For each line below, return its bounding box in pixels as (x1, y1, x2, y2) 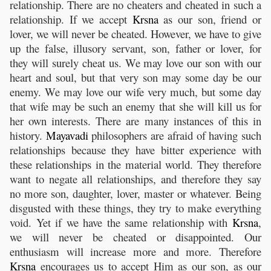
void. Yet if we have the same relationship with (10, 215, 232, 230)
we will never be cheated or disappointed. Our (10, 229, 261, 245)
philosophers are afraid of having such (88, 128, 262, 143)
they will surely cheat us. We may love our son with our (10, 55, 261, 71)
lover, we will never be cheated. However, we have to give (10, 26, 261, 42)
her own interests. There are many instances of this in (10, 113, 261, 129)
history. (10, 128, 46, 143)
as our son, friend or (158, 11, 262, 27)
